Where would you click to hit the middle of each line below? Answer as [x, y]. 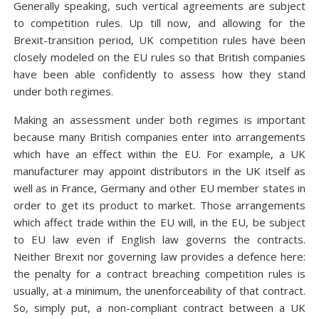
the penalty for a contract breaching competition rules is [159, 273]
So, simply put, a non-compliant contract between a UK [159, 308]
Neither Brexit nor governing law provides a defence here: [159, 256]
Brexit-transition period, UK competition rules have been [159, 40]
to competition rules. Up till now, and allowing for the [159, 23]
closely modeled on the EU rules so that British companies [159, 57]
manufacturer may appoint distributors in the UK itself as [159, 171]
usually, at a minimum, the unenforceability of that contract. [159, 291]
